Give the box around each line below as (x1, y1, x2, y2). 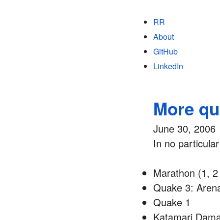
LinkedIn (153, 60, 183, 72)
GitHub (153, 46, 178, 57)
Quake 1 (153, 195, 191, 209)
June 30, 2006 (153, 121, 216, 136)
